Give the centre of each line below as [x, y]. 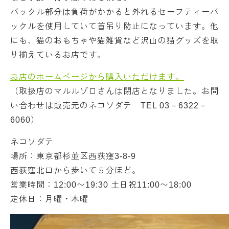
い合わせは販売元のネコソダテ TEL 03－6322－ [109, 106]
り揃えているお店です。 [58, 55]
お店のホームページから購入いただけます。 [97, 77]
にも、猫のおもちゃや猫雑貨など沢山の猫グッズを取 [114, 41]
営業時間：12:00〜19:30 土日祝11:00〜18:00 [101, 185]
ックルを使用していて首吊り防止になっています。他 [114, 26]
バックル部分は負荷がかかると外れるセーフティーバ [114, 12]
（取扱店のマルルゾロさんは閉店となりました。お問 [114, 91]
